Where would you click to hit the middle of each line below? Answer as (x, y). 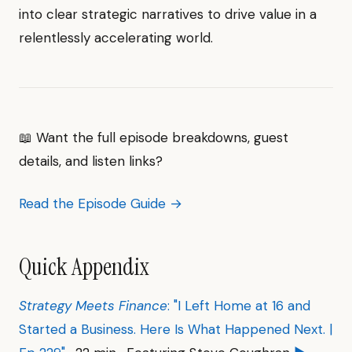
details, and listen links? (91, 161)
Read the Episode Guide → (101, 203)
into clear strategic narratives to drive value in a (168, 14)
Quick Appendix (84, 267)
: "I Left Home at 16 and (239, 306)
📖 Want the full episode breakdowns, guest (154, 137)
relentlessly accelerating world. (116, 38)
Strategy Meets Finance (93, 306)
